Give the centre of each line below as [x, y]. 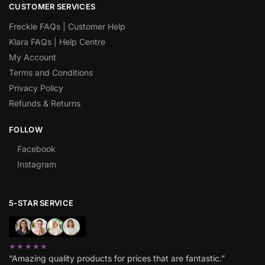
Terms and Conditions [51, 72]
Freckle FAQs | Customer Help [67, 26]
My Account [33, 57]
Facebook [36, 149]
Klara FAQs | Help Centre [57, 41]
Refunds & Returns [45, 103]
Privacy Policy [36, 88]
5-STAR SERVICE [41, 203]
